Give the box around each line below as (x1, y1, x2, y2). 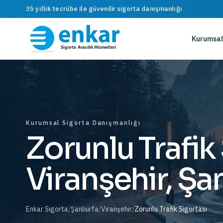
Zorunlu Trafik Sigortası (134, 204, 207, 214)
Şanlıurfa (71, 204, 99, 214)
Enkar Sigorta (26, 204, 68, 214)
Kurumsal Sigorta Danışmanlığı (26, 118, 141, 126)
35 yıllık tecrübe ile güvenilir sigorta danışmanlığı (26, 4, 182, 13)
